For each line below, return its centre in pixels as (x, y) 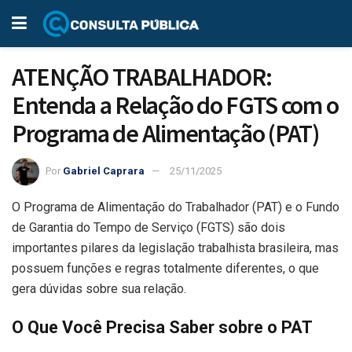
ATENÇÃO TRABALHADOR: (142, 77)
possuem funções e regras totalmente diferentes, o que (165, 268)
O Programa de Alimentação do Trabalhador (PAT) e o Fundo (176, 207)
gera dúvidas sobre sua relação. (99, 288)
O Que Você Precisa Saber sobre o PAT (162, 328)
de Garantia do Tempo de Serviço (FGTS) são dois (148, 227)
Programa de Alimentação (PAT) (165, 134)
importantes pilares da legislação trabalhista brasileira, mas (175, 247)
